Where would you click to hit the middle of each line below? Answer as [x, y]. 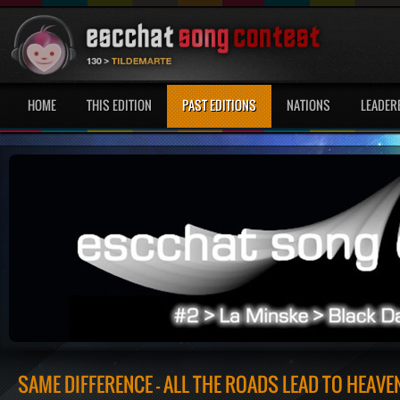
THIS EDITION [119, 105]
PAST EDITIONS [219, 105]
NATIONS [308, 105]
